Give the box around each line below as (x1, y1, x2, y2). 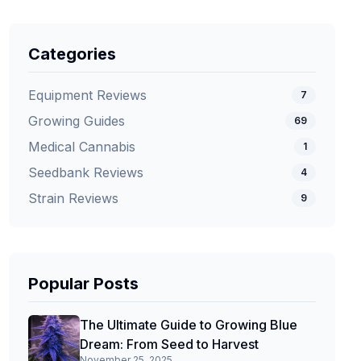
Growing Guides (27, 113, 125, 129)
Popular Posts (27, 274, 139, 293)
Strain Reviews (27, 190, 118, 206)
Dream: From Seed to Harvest (79, 336, 259, 352)
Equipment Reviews (27, 87, 147, 103)
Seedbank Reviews (27, 164, 143, 180)
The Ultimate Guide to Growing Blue (79, 317, 297, 333)
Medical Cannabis (27, 139, 135, 155)
